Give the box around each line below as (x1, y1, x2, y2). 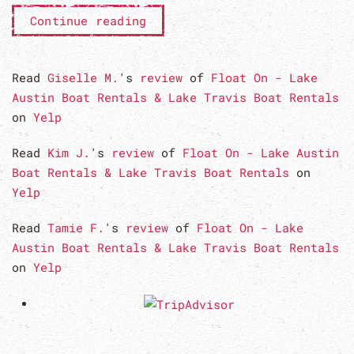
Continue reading (30, 12, 147, 28)
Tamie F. (47, 220, 104, 235)
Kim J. (47, 145, 90, 160)
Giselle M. (47, 70, 119, 85)
